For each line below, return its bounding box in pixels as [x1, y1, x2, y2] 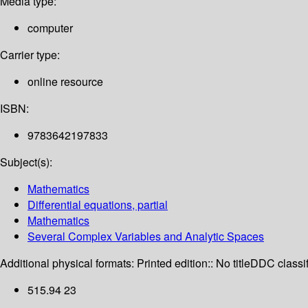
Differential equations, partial [27, 197, 168, 213]
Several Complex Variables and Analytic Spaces [27, 228, 264, 245]
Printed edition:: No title [137, 255, 250, 272]
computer [27, 20, 73, 36]
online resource [27, 74, 103, 90]
